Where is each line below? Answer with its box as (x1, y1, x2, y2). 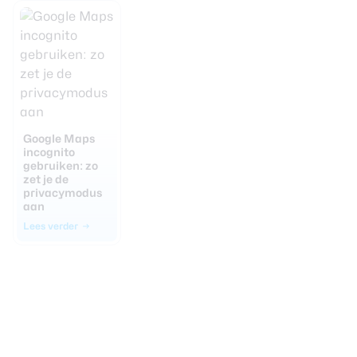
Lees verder (23, 220, 78, 232)
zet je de (23, 172, 69, 186)
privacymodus (23, 186, 102, 199)
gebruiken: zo (23, 159, 98, 172)
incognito (23, 145, 75, 159)
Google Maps (23, 131, 95, 145)
